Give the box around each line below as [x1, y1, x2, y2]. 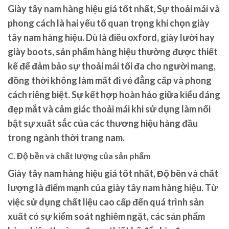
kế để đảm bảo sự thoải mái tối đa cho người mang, [8, 60, 216, 72]
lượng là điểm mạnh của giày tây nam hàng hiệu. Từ [8, 182, 218, 194]
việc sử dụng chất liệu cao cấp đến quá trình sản [8, 196, 204, 208]
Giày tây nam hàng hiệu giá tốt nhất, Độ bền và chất [8, 168, 218, 179]
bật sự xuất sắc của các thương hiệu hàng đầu [8, 118, 198, 129]
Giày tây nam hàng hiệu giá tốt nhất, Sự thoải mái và [8, 3, 220, 15]
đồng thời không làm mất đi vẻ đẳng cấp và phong [8, 75, 212, 86]
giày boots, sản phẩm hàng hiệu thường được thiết [8, 46, 218, 58]
